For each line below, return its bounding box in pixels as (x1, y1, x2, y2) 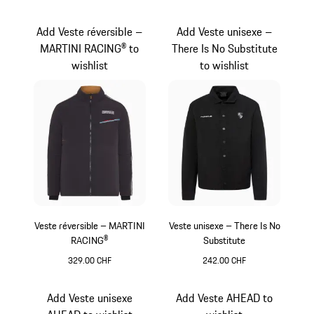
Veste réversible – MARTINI (34, 217, 145, 233)
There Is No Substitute (171, 40, 278, 57)
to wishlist (200, 57, 250, 74)
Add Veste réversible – (36, 23, 143, 41)
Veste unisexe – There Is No (168, 217, 280, 233)
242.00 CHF (203, 253, 247, 267)
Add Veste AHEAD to (176, 289, 273, 306)
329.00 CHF (67, 253, 111, 267)
